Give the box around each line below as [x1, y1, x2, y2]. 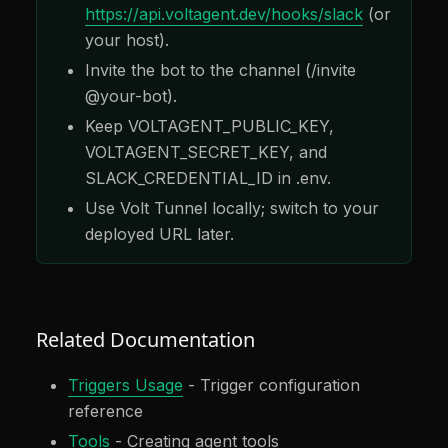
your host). [85, 29, 169, 50]
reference [68, 400, 143, 421]
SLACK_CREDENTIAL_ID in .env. [85, 167, 331, 188]
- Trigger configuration [183, 374, 360, 395]
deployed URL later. [85, 223, 234, 244]
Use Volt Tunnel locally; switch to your [85, 197, 379, 218]
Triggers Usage [68, 374, 183, 395]
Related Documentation [36, 325, 255, 353]
